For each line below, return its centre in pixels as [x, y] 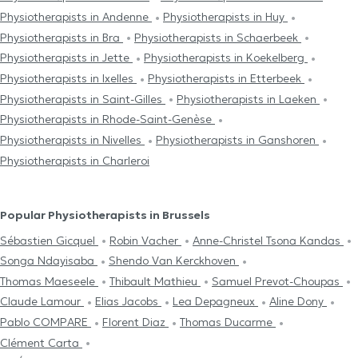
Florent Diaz [135, 322]
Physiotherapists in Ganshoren [237, 139]
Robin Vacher [145, 240]
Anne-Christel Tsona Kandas [268, 240]
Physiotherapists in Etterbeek [226, 78]
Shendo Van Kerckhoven [174, 261]
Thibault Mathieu [155, 281]
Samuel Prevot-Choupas [277, 281]
